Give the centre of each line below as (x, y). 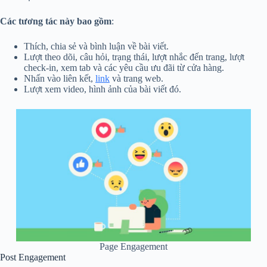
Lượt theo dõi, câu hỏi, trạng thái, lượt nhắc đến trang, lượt (134, 57)
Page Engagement (133, 246)
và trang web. (136, 78)
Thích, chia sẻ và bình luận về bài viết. (96, 46)
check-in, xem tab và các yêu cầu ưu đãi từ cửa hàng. (124, 67)
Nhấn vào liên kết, (60, 78)
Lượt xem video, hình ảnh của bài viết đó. (103, 89)
